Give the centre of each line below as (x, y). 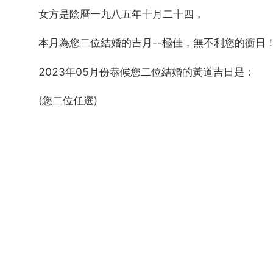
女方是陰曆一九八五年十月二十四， (121, 14)
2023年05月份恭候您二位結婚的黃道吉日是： (147, 72)
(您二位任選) (68, 101)
